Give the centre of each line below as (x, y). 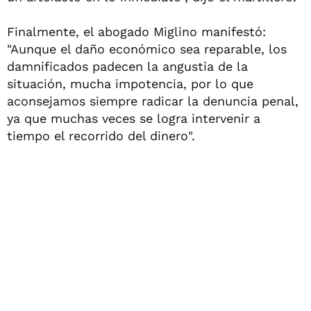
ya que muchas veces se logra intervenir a (134, 118)
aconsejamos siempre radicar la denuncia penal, (153, 101)
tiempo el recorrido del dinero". (101, 136)
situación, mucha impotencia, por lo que (130, 84)
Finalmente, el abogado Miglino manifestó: (136, 32)
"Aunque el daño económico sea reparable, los (147, 49)
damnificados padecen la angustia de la (127, 66)
